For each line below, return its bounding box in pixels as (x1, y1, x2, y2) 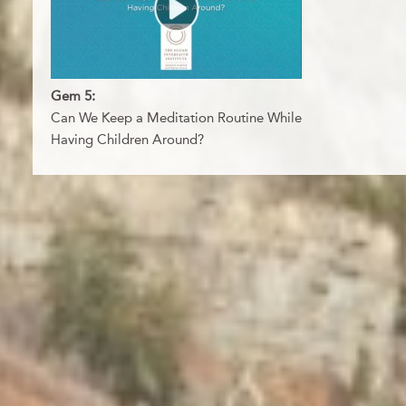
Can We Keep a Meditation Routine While (51, 109, 302, 126)
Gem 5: (51, 87, 95, 104)
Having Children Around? (51, 130, 204, 148)
